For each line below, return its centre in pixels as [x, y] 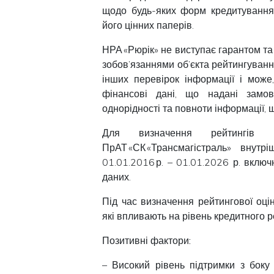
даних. [117, 176]
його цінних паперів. [148, 25]
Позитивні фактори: [146, 240]
